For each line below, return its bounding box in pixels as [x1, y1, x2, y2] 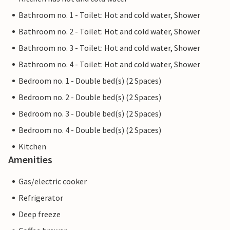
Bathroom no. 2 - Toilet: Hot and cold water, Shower [18, 26, 200, 37]
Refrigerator [18, 193, 63, 203]
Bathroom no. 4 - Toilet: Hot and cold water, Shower [18, 59, 200, 70]
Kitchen [18, 141, 46, 152]
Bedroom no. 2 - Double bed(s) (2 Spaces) [18, 92, 161, 103]
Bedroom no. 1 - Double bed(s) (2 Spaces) [18, 75, 161, 86]
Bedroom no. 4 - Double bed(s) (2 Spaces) [18, 125, 161, 136]
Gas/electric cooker [18, 176, 87, 187]
